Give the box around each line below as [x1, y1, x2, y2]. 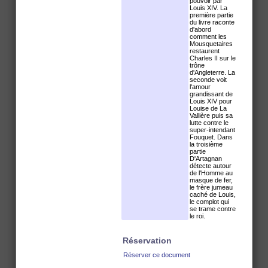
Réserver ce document [123, 251, 190, 258]
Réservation [123, 236, 172, 245]
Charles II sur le [190, 54, 236, 62]
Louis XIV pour [190, 98, 232, 105]
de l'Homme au [190, 169, 233, 176]
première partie [190, 11, 233, 19]
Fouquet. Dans [190, 133, 233, 141]
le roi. [190, 212, 205, 220]
